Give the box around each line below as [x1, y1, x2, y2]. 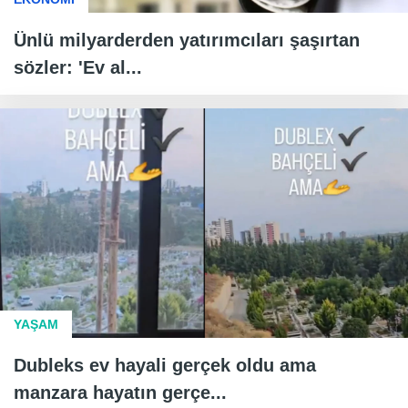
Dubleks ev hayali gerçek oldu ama [14, 354, 316, 375]
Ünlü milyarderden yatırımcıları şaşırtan [14, 29, 360, 50]
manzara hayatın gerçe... [14, 382, 227, 403]
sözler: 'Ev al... [14, 56, 142, 77]
